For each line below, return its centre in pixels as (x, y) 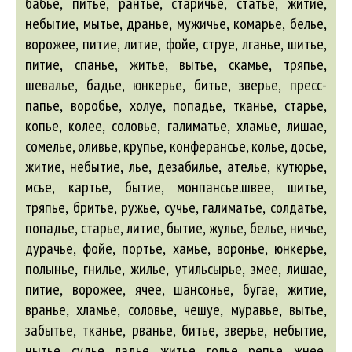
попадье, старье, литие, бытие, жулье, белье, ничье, (176, 228)
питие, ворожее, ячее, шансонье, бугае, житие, (176, 289)
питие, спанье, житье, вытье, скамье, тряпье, (176, 64)
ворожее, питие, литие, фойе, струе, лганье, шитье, (176, 44)
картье (88, 187)
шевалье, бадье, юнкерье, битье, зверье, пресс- (176, 85)
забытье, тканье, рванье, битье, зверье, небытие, (176, 330)
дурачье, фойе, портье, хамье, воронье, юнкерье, (176, 248)
